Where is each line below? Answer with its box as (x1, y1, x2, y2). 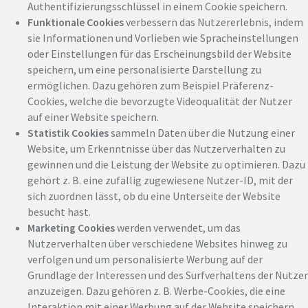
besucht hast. (27, 204, 91, 219)
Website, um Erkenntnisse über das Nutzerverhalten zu (27, 141, 285, 155)
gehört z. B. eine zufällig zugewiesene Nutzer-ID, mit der (27, 173, 293, 187)
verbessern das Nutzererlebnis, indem (124, 14, 303, 29)
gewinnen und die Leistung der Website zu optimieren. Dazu (27, 157, 305, 171)
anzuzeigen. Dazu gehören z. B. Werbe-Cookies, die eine (27, 283, 285, 298)
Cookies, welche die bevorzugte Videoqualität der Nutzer (27, 93, 292, 108)
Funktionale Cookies (27, 14, 124, 29)
